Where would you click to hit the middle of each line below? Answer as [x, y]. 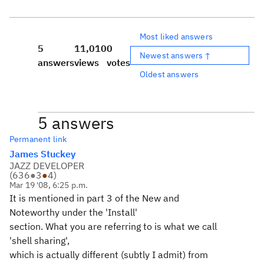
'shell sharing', [39, 240]
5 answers [76, 123]
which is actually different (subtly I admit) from [109, 255]
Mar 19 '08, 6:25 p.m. [49, 185]
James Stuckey [42, 154]
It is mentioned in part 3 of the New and [94, 198]
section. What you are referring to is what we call [113, 226]
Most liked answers [176, 36]
